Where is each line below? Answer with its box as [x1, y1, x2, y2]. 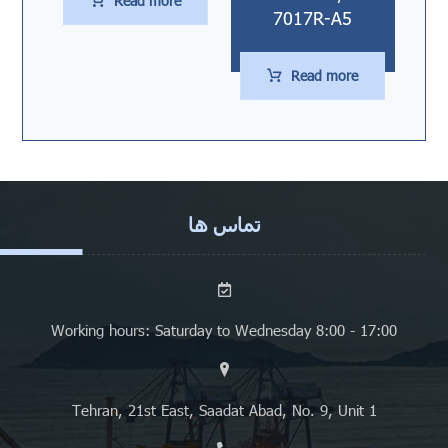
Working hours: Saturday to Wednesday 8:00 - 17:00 [51, 321, 397, 340]
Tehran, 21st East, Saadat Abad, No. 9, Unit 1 [71, 401, 377, 420]
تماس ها [187, 212, 261, 237]
